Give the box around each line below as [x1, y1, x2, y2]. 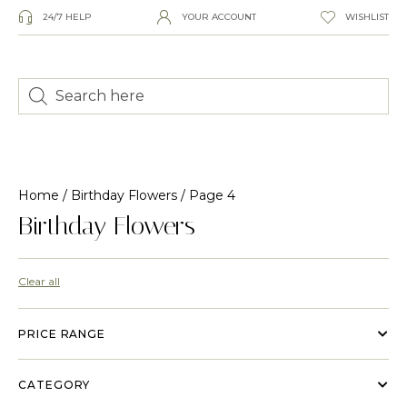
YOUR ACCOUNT [181, 11, 256, 23]
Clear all [18, 273, 60, 288]
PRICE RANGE [18, 326, 106, 341]
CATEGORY [18, 377, 91, 392]
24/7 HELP [43, 11, 92, 23]
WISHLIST [345, 11, 389, 23]
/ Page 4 [177, 186, 235, 203]
